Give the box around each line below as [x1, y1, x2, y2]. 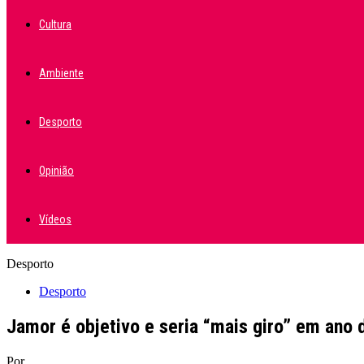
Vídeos [39, 213, 71, 226]
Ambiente [39, 67, 84, 80]
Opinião [39, 164, 74, 177]
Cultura [39, 18, 71, 31]
